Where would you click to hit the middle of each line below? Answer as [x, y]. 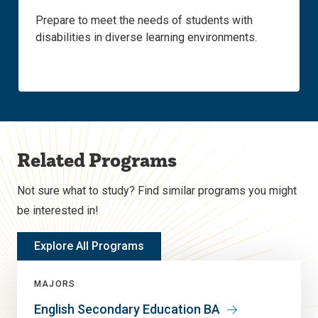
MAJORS [55, 284]
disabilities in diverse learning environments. [146, 38]
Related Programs [97, 160]
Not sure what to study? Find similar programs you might [157, 191]
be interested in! [58, 211]
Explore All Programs [89, 246]
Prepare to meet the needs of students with [144, 21]
